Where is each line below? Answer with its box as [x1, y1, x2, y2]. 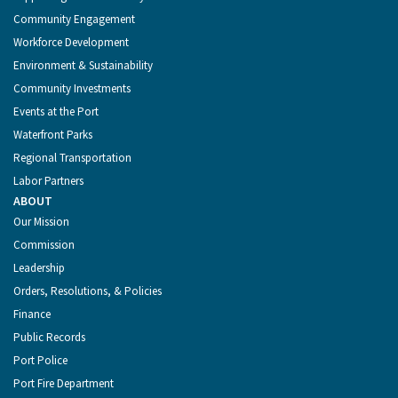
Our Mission [13, 214, 69, 230]
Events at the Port [13, 104, 99, 120]
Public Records [13, 330, 85, 346]
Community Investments [13, 81, 131, 97]
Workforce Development [13, 35, 129, 51]
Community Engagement [13, 12, 135, 28]
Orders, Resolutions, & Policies [13, 283, 162, 299]
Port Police [13, 353, 68, 369]
